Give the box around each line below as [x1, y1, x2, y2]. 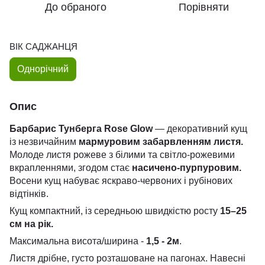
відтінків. [9, 189, 49, 199]
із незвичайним [9, 137, 79, 147]
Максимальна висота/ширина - [9, 236, 144, 246]
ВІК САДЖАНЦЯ [9, 41, 77, 51]
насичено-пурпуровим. [132, 163, 241, 173]
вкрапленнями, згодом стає [9, 163, 132, 173]
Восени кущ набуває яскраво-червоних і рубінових [9, 176, 232, 186]
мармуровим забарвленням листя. [79, 137, 243, 147]
